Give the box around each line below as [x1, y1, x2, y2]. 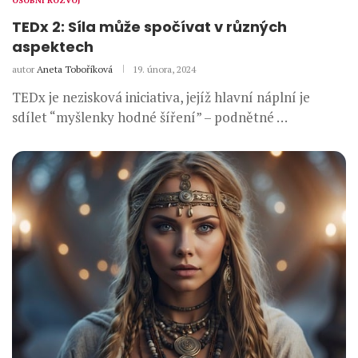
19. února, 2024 [133, 62, 196, 75]
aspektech [12, 36, 93, 57]
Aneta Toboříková [37, 62, 113, 75]
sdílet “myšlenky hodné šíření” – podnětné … [12, 107, 288, 126]
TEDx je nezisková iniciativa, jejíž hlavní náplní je [12, 87, 310, 106]
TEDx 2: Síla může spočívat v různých [12, 16, 287, 37]
